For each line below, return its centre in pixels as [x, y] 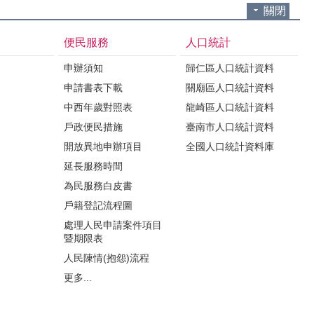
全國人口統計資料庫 [230, 146]
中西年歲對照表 [98, 107]
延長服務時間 [93, 166]
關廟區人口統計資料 [230, 88]
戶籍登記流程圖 [98, 205]
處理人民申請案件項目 [113, 225]
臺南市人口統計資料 [230, 127]
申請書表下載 [93, 88]
